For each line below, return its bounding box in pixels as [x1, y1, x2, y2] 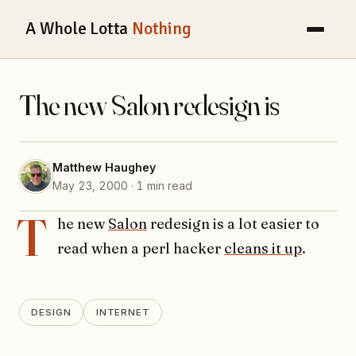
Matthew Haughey [52, 161, 156, 175]
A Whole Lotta [25, 18, 132, 40]
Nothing [131, 18, 192, 40]
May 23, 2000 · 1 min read [52, 179, 192, 193]
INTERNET [95, 306, 151, 318]
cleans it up [224, 239, 302, 258]
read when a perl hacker [57, 239, 224, 258]
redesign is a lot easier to [147, 215, 319, 234]
